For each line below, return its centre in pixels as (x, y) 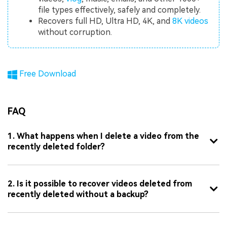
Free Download (47, 73)
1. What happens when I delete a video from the (103, 136)
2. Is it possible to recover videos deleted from (100, 183)
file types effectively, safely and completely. (120, 10)
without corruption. (75, 32)
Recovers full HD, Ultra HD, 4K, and (105, 21)
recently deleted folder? (56, 146)
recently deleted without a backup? (78, 194)
